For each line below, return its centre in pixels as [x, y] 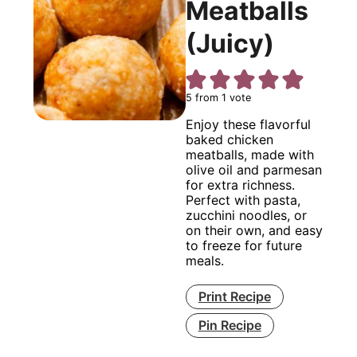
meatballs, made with [249, 154]
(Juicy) [229, 43]
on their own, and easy [254, 230]
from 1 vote [221, 97]
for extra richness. [240, 184]
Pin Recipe [229, 325]
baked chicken [229, 139]
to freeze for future [243, 245]
